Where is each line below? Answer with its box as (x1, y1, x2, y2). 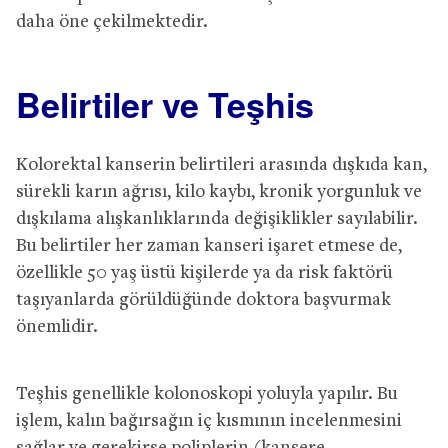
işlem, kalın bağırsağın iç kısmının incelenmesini (16, 411, 402, 431)
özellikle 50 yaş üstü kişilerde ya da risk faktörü (16, 263, 393, 283)
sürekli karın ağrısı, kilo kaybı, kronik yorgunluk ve (16, 182, 422, 202)
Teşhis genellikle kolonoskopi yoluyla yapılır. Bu (16, 384, 398, 404)
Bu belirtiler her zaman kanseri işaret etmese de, (16, 236, 402, 256)
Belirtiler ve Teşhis (16, 79, 314, 128)
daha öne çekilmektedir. (16, 12, 208, 32)
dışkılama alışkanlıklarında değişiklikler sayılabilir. (16, 209, 418, 229)
